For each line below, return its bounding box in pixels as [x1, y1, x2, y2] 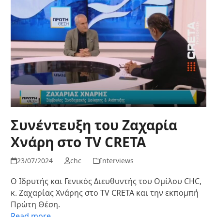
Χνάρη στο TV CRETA [11, 133, 146, 151]
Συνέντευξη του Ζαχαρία [11, 116, 178, 134]
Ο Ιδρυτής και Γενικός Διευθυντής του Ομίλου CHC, [11, 176, 202, 186]
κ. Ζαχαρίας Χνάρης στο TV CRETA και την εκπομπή [11, 187, 199, 198]
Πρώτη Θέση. [11, 199, 61, 210]
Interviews [99, 156, 134, 165]
